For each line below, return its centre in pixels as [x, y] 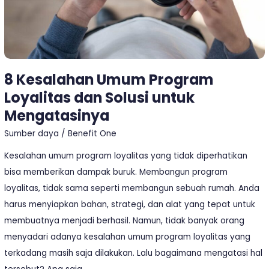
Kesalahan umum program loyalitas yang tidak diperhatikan [126, 156]
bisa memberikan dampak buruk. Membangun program [116, 172]
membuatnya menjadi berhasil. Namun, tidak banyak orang [125, 220]
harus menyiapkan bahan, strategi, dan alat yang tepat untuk [130, 204]
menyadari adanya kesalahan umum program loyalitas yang [128, 237]
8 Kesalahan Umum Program [109, 80]
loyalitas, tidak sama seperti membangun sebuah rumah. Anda [132, 188]
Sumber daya [32, 133]
